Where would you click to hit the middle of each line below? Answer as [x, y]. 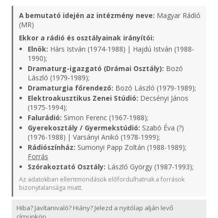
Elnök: [38, 49]
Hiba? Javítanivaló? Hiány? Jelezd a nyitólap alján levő [95, 208]
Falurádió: [45, 118]
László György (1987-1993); [150, 167]
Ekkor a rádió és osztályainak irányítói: [87, 38]
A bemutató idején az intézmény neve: [87, 15]
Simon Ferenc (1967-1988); [105, 118]
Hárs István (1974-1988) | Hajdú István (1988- [121, 49]
